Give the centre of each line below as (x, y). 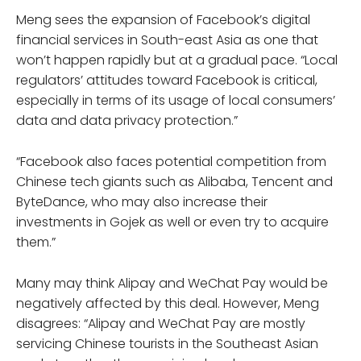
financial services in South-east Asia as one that (167, 39)
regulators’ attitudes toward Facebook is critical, (167, 80)
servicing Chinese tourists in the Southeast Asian (167, 343)
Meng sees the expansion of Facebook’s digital (163, 19)
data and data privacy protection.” (127, 120)
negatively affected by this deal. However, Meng (168, 303)
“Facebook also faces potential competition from (171, 161)
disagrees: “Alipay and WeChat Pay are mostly (161, 323)
